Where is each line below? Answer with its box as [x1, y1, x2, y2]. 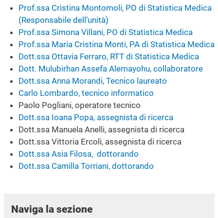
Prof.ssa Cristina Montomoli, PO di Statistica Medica [18, 2, 212, 13]
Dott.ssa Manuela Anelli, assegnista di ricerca [18, 124, 184, 134]
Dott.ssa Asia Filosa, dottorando [18, 148, 139, 159]
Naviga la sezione [11, 203, 92, 215]
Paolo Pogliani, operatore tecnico [18, 100, 141, 110]
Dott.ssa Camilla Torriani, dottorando [18, 161, 154, 171]
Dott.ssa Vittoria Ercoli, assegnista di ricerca [18, 136, 182, 146]
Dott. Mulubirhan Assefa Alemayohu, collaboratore [18, 63, 203, 73]
